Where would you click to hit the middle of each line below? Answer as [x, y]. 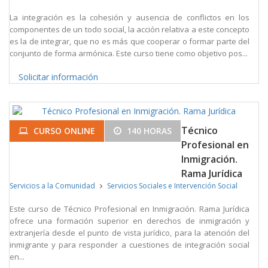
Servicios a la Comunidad [52, 185]
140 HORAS [148, 130]
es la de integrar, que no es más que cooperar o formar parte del [130, 41]
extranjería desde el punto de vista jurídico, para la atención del [130, 232]
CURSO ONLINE [63, 130]
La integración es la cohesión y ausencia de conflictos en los [130, 17]
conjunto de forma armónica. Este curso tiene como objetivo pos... [129, 53]
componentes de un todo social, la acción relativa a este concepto [130, 29]
